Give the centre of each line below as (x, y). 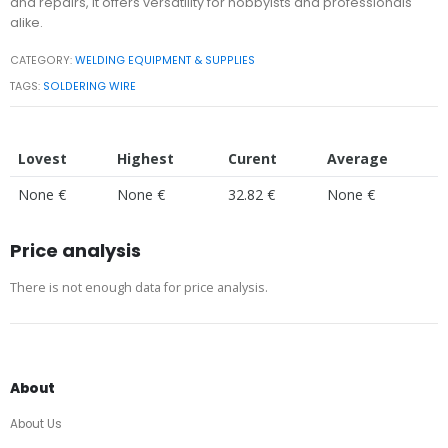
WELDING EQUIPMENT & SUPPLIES (165, 60)
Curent (252, 159)
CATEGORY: (43, 60)
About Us (36, 424)
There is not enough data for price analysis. (139, 288)
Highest (145, 159)
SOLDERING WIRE (90, 87)
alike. (26, 22)
